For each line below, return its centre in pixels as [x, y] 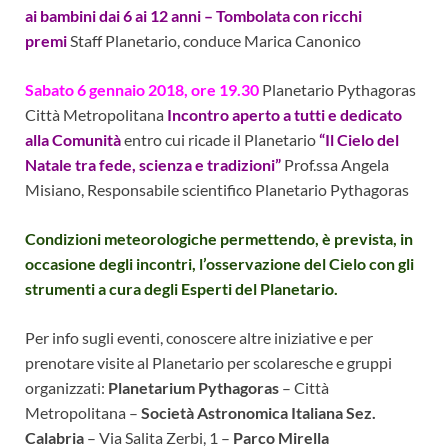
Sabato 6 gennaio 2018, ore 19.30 [143, 90]
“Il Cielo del [359, 140]
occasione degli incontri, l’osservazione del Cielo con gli [219, 264]
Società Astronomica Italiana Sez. [258, 413]
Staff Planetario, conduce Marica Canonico [215, 41]
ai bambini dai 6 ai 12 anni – [120, 16]
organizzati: [65, 388]
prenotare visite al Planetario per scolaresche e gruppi [208, 363]
